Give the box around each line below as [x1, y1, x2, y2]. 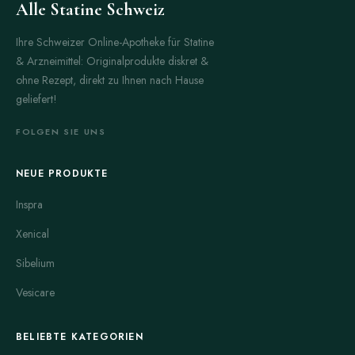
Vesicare [16, 284, 55, 301]
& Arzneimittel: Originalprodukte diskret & [16, 53, 208, 70]
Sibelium [16, 255, 55, 272]
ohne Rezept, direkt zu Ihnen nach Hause [16, 72, 204, 89]
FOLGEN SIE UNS [16, 125, 106, 139]
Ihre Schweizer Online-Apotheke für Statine [16, 34, 214, 51]
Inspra [16, 197, 43, 213]
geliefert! [16, 91, 57, 108]
